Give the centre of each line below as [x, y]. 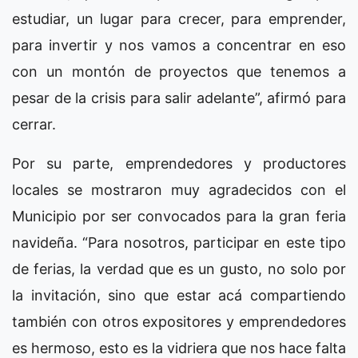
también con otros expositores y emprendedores [179, 321]
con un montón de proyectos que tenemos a [179, 71]
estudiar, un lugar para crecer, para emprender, [179, 18]
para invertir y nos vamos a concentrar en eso [179, 45]
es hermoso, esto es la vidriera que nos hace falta [179, 348]
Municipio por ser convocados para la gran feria [179, 216]
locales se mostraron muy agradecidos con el [179, 189]
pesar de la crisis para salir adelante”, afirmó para [179, 97]
